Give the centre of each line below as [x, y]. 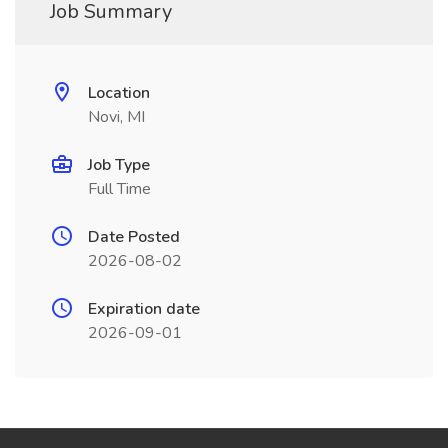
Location [119, 93]
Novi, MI [116, 117]
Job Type [119, 165]
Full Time [119, 189]
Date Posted [134, 237]
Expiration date [144, 309]
